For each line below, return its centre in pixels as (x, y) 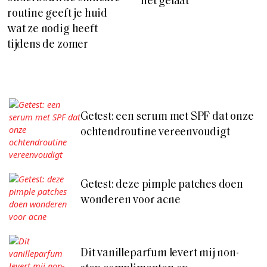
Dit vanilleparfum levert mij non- (160, 253)
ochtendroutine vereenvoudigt (155, 132)
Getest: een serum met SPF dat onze (167, 117)
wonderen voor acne (131, 201)
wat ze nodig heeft (52, 30)
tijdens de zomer (48, 45)
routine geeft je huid (58, 14)
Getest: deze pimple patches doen (162, 185)
